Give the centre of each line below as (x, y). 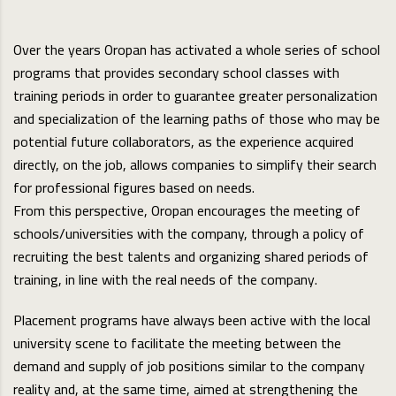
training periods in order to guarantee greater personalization (195, 96)
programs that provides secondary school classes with (176, 73)
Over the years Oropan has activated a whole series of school (197, 50)
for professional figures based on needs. (134, 188)
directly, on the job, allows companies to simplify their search (195, 165)
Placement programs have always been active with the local (192, 320)
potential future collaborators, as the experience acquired (183, 142)
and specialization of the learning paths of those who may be (197, 119)
